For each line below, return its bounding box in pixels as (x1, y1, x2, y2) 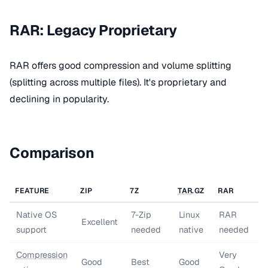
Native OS (16, 209, 57, 220)
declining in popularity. (10, 93, 109, 105)
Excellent (81, 217, 118, 227)
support (16, 224, 47, 235)
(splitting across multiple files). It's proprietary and (10, 76, 227, 89)
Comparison (10, 144, 95, 162)
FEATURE (15, 186, 50, 196)
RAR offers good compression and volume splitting (10, 59, 232, 72)
